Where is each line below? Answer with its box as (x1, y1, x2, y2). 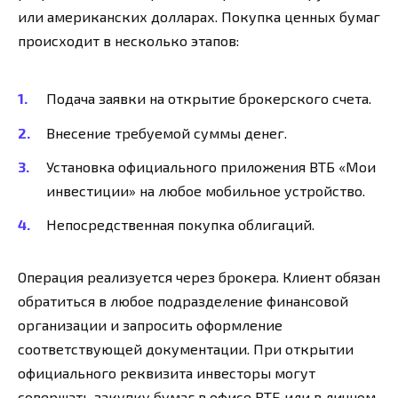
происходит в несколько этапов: (18, 32, 239, 50)
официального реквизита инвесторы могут (18, 363, 315, 381)
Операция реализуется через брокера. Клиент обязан (18, 267, 380, 285)
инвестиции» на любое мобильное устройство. (46, 181, 365, 199)
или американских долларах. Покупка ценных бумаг (18, 8, 380, 26)
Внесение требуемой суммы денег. (46, 123, 287, 141)
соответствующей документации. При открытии (18, 339, 354, 357)
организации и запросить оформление (18, 315, 283, 333)
